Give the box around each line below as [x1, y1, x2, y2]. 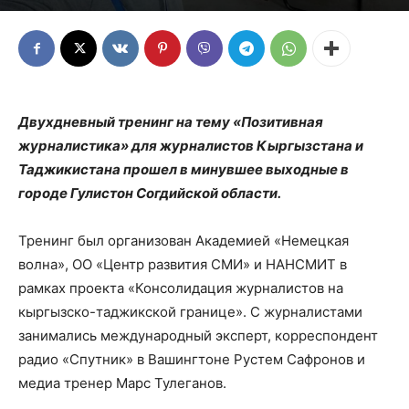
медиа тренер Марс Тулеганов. [18, 374, 226, 392]
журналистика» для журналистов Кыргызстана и [18, 137, 363, 154]
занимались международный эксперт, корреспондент [18, 327, 378, 344]
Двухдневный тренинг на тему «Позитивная [18, 113, 323, 131]
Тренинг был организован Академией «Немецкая [18, 232, 349, 249]
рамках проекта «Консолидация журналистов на [18, 279, 343, 297]
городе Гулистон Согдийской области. [18, 184, 281, 202]
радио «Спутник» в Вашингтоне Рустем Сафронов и [18, 351, 369, 368]
